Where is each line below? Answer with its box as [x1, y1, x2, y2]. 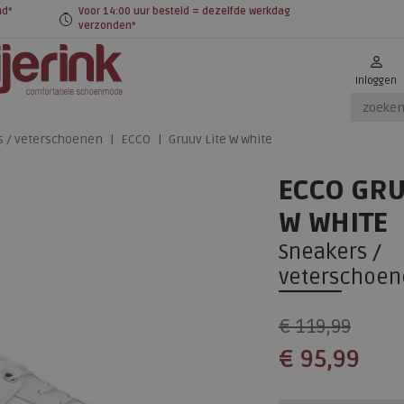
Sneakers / [279, 239, 381, 265]
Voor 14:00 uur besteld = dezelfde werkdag [78, 5, 290, 17]
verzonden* [78, 20, 136, 32]
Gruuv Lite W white [169, 132, 272, 148]
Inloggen [354, 75, 397, 87]
